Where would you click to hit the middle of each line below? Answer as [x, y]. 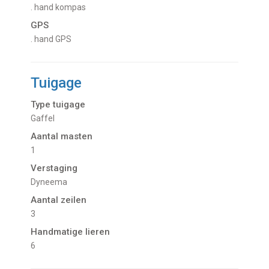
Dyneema [52, 182]
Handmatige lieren [71, 232]
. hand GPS [51, 39]
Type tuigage [58, 105]
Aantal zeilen [59, 200]
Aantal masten [62, 137]
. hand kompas [59, 8]
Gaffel [46, 119]
